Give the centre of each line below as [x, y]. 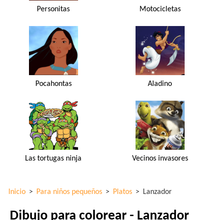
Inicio [17, 192]
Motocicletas [160, 9]
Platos [123, 192]
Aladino [160, 84]
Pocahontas [53, 84]
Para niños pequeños [69, 192]
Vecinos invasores [160, 158]
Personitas [54, 9]
